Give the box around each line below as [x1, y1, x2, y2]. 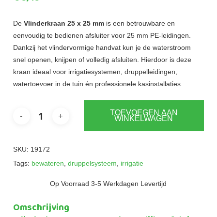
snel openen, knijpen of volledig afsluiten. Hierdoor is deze [13, 56, 191, 64]
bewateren [31, 159, 64, 168]
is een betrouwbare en [104, 19, 175, 28]
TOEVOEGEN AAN [109, 108, 178, 117]
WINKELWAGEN [114, 114, 173, 123]
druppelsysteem [67, 159, 117, 168]
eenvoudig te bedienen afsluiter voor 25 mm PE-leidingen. [13, 31, 191, 40]
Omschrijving [13, 201, 69, 216]
